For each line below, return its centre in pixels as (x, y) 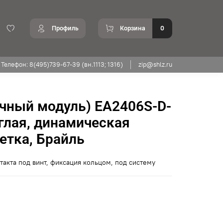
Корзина (133, 28)
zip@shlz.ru (155, 64)
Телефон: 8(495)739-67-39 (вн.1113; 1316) (62, 64)
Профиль (65, 28)
